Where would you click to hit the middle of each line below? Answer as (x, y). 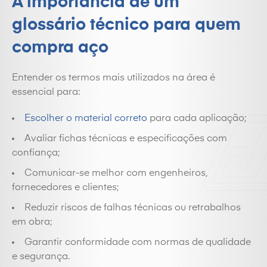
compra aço (60, 48)
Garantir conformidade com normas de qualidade (138, 243)
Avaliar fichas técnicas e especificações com (126, 139)
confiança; (36, 153)
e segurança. (41, 257)
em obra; (32, 222)
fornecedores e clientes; (65, 188)
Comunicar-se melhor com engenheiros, (116, 173)
